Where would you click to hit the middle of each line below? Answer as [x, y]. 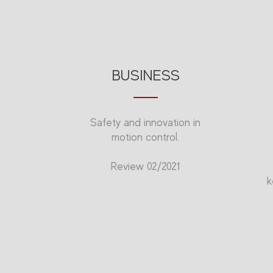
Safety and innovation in [146, 123]
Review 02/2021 [145, 167]
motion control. [146, 137]
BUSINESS [145, 76]
